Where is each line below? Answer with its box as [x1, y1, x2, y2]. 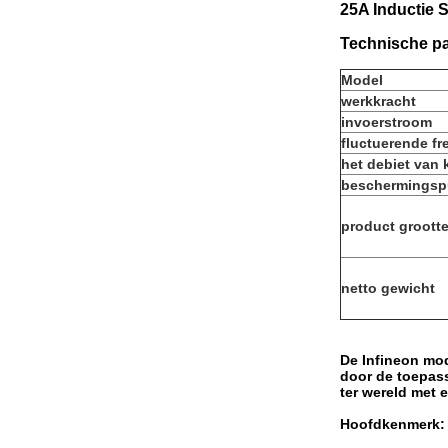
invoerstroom [341, 114, 432, 130]
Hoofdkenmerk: [340, 416, 445, 432]
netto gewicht [341, 280, 435, 296]
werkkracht [341, 93, 416, 109]
